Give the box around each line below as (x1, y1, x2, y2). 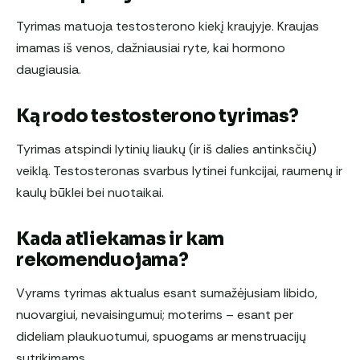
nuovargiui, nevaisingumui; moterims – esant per (16, 306, 293, 324)
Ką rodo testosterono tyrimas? (16, 105, 299, 128)
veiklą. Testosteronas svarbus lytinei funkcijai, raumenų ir (16, 162, 342, 180)
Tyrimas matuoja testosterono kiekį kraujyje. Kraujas (16, 18, 319, 35)
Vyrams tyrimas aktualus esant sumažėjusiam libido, (16, 284, 317, 302)
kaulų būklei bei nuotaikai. (16, 184, 164, 202)
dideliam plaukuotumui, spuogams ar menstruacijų (16, 328, 306, 346)
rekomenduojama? (16, 249, 189, 272)
